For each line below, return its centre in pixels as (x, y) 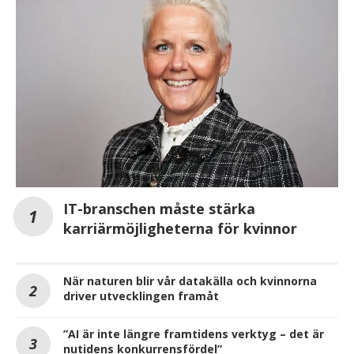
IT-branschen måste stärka (159, 208)
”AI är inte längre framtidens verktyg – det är (194, 333)
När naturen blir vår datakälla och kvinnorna (190, 281)
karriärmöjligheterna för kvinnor (180, 228)
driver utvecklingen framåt (141, 296)
